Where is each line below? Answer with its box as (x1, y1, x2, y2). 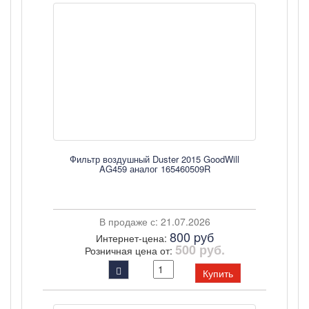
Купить (203, 266, 233, 280)
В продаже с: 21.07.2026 (99, 215, 210, 228)
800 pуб (169, 228, 214, 246)
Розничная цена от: (84, 243, 175, 257)
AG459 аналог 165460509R (99, 162, 210, 175)
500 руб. (175, 241, 225, 259)
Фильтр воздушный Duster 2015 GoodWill (70, 152, 239, 166)
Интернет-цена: (95, 231, 170, 245)
